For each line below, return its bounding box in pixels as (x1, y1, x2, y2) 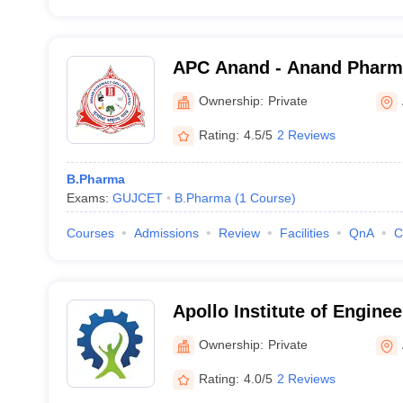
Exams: (66, 191, 112, 205)
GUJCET (112, 191, 163, 205)
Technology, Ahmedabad (172, 325, 383, 345)
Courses (66, 226, 114, 240)
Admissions (133, 226, 199, 240)
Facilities (279, 226, 329, 240)
